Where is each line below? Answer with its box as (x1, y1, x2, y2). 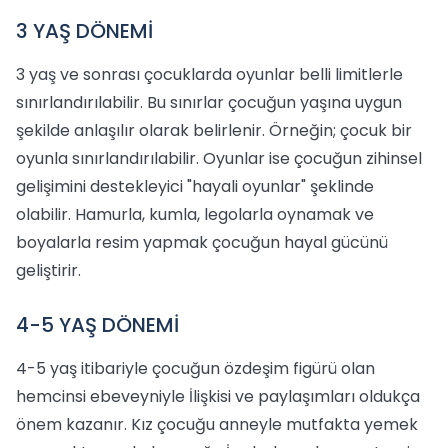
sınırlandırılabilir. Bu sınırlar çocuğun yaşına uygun (16, 91, 402, 114)
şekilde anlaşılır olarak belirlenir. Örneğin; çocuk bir (16, 119, 412, 142)
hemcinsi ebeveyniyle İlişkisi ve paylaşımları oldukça (16, 385, 420, 408)
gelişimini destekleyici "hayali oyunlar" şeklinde (16, 175, 374, 198)
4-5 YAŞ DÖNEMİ (16, 311, 179, 339)
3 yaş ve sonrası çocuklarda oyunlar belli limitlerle (16, 63, 403, 86)
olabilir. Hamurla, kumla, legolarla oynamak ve (16, 203, 374, 226)
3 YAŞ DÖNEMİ (16, 17, 153, 45)
